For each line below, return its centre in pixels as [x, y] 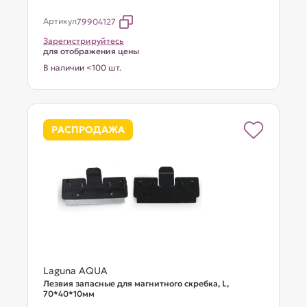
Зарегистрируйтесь [84, 41]
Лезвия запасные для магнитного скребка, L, [136, 283]
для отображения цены [91, 51]
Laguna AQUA [76, 271]
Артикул [60, 21]
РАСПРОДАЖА [88, 130]
